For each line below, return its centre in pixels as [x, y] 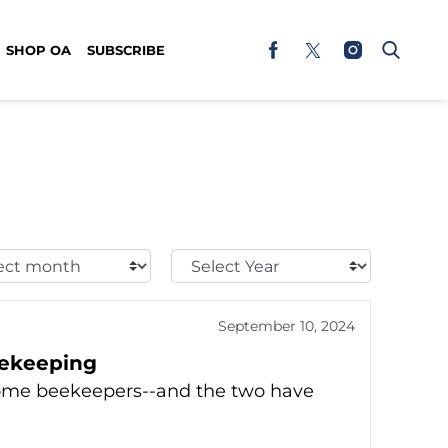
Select [197, 260]
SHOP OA [38, 49]
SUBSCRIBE [126, 49]
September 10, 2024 [286, 326]
